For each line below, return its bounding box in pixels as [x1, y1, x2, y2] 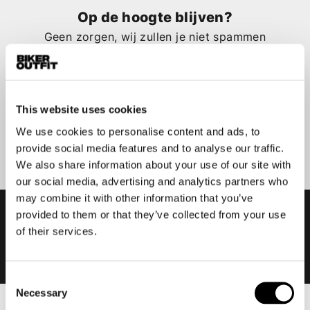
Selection [5, 289, 47, 301]
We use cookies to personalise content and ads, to [16, 125, 260, 137]
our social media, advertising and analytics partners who [16, 175, 288, 187]
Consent [5, 273, 44, 284]
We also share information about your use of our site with [16, 158, 291, 170]
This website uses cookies [16, 103, 147, 116]
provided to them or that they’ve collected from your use [16, 208, 286, 220]
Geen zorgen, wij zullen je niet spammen [44, 29, 266, 44]
